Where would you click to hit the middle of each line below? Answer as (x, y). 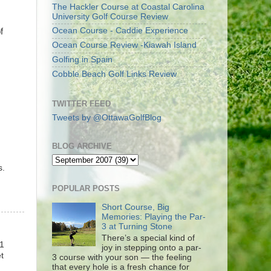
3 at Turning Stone (137, 226)
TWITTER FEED (81, 104)
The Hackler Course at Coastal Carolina (128, 7)
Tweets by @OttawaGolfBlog (107, 117)
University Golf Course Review (110, 16)
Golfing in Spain (82, 59)
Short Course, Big (136, 207)
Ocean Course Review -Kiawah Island (124, 45)
